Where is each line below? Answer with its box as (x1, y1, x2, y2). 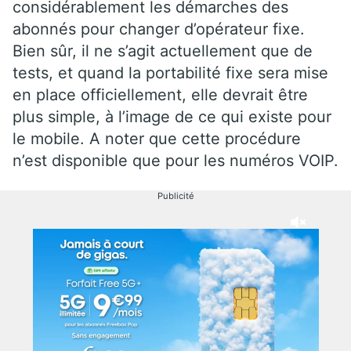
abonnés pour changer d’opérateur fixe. (13, 19, 305, 38)
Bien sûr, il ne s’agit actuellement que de (13, 41, 313, 60)
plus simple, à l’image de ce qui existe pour (13, 107, 331, 126)
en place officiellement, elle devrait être (13, 85, 308, 104)
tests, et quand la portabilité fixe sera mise (13, 63, 328, 82)
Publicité (157, 190, 194, 201)
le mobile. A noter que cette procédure (13, 128, 301, 148)
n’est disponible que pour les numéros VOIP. (13, 150, 338, 170)
